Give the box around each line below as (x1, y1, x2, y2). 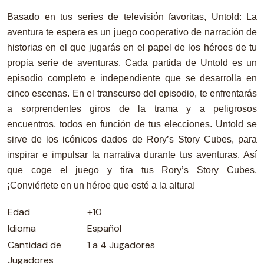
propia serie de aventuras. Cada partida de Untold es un (7, 58, 257, 68)
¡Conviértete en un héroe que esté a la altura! (7, 180, 195, 190)
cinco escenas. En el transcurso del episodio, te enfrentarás (7, 88, 257, 98)
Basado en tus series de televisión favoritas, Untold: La (7, 12, 257, 22)
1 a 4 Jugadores (87, 239, 155, 251)
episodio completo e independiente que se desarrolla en (7, 73, 257, 83)
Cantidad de (8, 239, 61, 251)
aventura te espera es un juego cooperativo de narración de (7, 27, 257, 37)
